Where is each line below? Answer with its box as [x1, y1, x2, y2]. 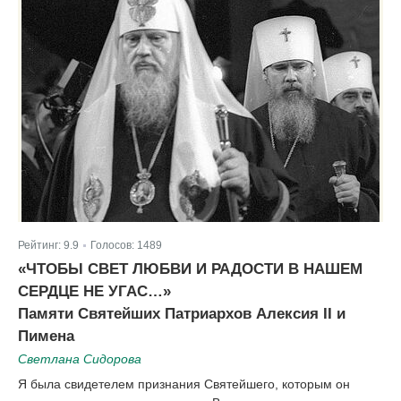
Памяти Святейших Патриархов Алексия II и [18, 304, 346, 323]
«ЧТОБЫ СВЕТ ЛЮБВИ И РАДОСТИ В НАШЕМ [18, 260, 363, 278]
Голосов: [90, 239, 137, 252]
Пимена [18, 327, 74, 346]
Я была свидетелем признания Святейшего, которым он [18, 377, 350, 392]
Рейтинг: [18, 239, 64, 252]
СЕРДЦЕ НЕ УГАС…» [18, 282, 171, 301]
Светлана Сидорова [18, 352, 141, 367]
